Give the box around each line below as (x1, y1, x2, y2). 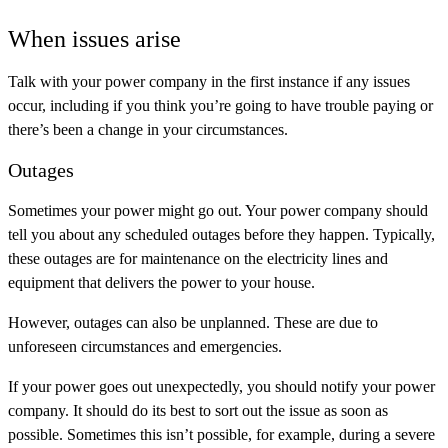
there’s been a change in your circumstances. (8, 121, 288, 139)
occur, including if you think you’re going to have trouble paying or (8, 97, 433, 115)
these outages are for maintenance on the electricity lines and (8, 250, 388, 268)
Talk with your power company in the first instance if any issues (8, 73, 410, 91)
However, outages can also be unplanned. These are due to (8, 314, 378, 332)
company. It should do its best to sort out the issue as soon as (8, 402, 388, 420)
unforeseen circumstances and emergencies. (8, 338, 282, 356)
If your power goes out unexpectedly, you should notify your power (8, 378, 435, 396)
